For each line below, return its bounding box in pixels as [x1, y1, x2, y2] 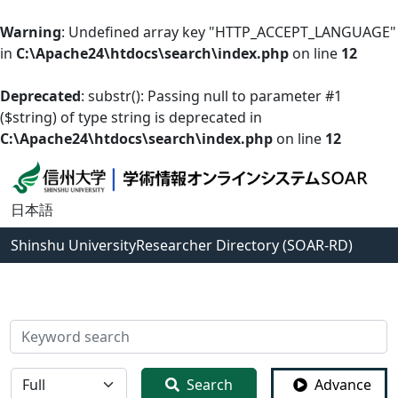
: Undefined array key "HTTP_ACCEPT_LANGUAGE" [61, 22, 396, 42]
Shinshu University [11, 235, 136, 256]
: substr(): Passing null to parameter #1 [81, 86, 342, 106]
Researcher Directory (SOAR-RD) [136, 235, 353, 256]
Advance [314, 375, 372, 395]
